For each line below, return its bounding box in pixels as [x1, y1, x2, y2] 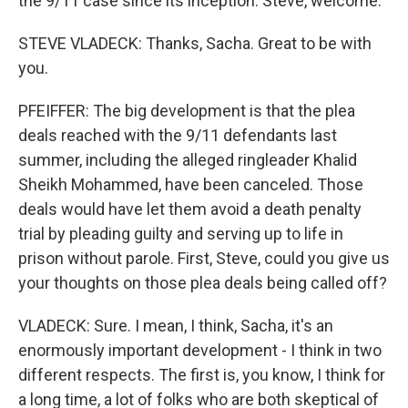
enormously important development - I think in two [18, 341, 382, 360]
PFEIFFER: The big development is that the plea [18, 101, 355, 120]
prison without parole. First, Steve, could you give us [18, 249, 390, 268]
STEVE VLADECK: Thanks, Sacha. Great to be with [18, 34, 372, 53]
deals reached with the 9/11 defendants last [18, 126, 337, 145]
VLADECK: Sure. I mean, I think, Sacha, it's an [18, 316, 333, 335]
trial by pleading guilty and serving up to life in [18, 224, 343, 243]
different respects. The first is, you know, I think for [18, 365, 385, 384]
